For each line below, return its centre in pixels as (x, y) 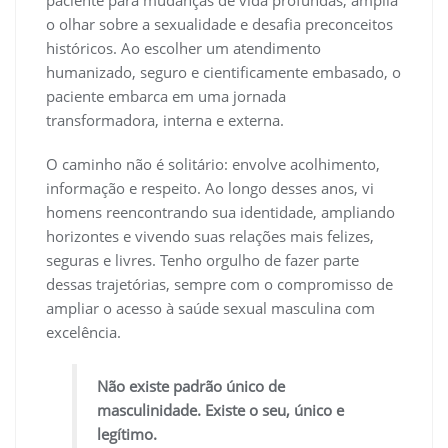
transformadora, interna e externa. (165, 119)
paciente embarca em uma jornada (166, 95)
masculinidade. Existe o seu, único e (221, 409)
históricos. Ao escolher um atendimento (183, 47)
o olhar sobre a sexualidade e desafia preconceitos (219, 23)
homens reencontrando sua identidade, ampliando (220, 211)
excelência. (83, 331)
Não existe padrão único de (191, 385)
